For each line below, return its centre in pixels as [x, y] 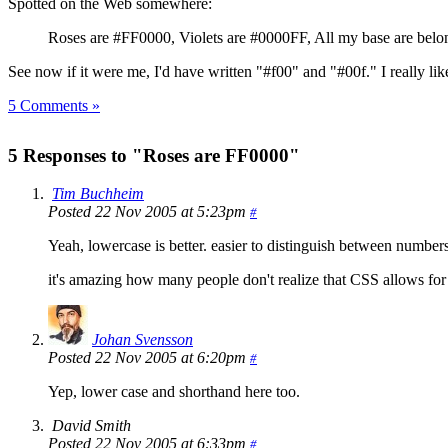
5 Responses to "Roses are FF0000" [154, 155]
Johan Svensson [142, 340]
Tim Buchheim [98, 194]
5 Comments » [54, 105]
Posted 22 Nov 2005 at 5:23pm [149, 212]
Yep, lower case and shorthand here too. [174, 392]
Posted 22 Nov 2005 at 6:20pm [149, 358]
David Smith [91, 426]
